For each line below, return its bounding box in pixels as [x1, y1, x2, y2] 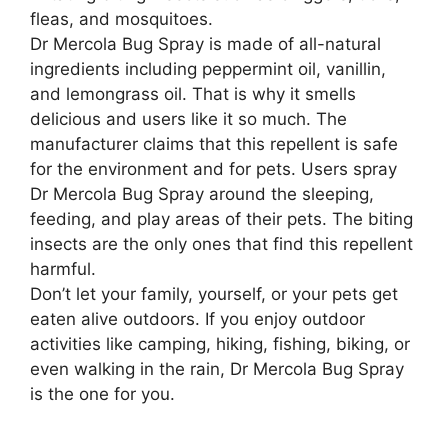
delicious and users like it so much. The [30, 108, 347, 129]
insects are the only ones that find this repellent [30, 233, 413, 254]
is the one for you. [30, 383, 175, 404]
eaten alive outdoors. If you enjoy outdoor [30, 308, 365, 329]
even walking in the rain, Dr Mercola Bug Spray [30, 358, 404, 379]
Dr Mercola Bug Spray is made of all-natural [30, 33, 381, 54]
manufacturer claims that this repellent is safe [30, 133, 398, 154]
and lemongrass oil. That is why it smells [30, 83, 356, 104]
